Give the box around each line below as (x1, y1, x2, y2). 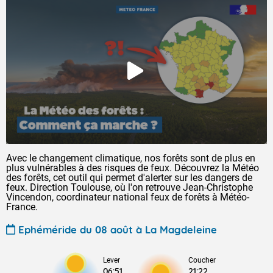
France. (6, 201, 38, 213)
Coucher (188, 256, 216, 264)
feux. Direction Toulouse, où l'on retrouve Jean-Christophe (6, 182, 253, 193)
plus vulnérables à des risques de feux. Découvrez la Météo (6, 162, 259, 174)
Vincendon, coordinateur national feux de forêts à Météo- (6, 191, 249, 203)
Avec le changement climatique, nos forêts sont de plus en (6, 152, 255, 164)
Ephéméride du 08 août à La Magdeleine (18, 222, 217, 236)
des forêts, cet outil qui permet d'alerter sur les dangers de (6, 172, 252, 183)
